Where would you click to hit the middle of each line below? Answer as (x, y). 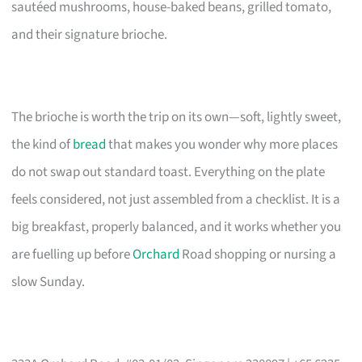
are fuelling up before (72, 254)
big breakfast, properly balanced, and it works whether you (177, 227)
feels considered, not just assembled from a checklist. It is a (176, 199)
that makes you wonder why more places (222, 144)
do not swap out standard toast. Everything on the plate (168, 172)
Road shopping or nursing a (258, 254)
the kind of (42, 144)
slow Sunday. (48, 282)
